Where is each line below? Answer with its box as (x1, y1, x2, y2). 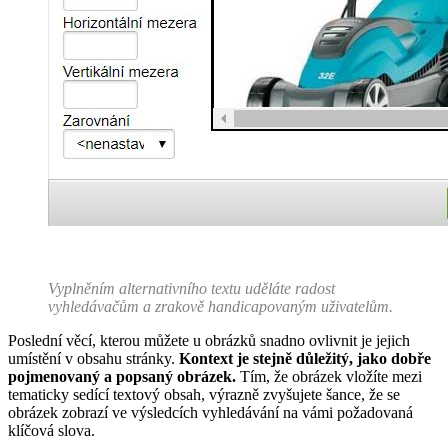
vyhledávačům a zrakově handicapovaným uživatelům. (48, 298, 393, 316)
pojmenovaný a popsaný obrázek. (8, 368, 240, 386)
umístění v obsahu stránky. (8, 350, 179, 368)
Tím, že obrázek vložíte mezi (240, 368, 422, 386)
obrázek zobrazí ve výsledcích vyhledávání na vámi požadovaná (8, 404, 413, 422)
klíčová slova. (8, 422, 95, 440)
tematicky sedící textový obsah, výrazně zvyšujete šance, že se (8, 386, 400, 404)
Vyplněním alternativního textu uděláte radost (48, 280, 335, 298)
